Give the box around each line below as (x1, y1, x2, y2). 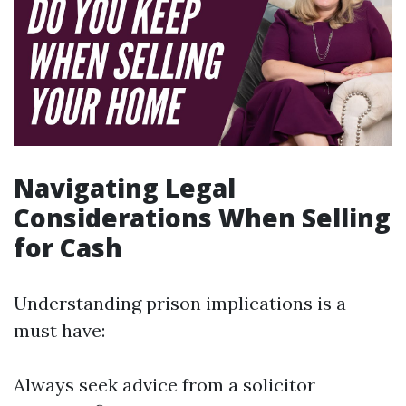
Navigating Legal (14, 170, 236, 206)
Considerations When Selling (14, 200, 391, 236)
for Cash (14, 230, 122, 266)
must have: (14, 319, 105, 343)
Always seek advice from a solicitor (14, 373, 315, 397)
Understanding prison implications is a (14, 292, 346, 315)
